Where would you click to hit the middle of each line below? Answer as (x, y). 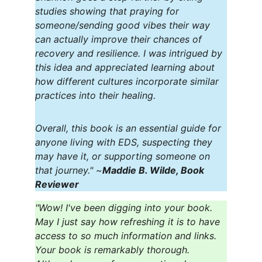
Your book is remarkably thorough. (114, 250)
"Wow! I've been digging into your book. (125, 208)
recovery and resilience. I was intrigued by (130, 53)
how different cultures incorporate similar (128, 81)
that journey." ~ (69, 170)
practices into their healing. (95, 95)
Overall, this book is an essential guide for (130, 128)
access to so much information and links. (127, 236)
